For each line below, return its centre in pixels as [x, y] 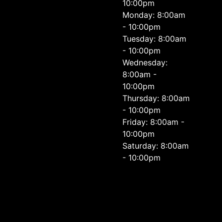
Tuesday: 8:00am [155, 39]
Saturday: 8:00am [156, 146]
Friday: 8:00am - [154, 122]
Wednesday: [145, 62]
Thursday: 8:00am [156, 98]
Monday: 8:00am [154, 15]
